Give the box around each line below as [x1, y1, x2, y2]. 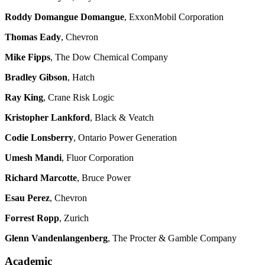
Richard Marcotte [5, 173, 77, 183]
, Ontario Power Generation [73, 132, 177, 143]
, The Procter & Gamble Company [108, 233, 237, 244]
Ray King [5, 92, 43, 103]
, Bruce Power [77, 173, 131, 183]
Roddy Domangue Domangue [5, 12, 124, 22]
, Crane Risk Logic [43, 92, 114, 103]
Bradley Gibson [5, 72, 67, 83]
